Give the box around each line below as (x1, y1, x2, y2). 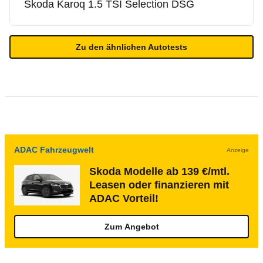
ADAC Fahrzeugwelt (14, 145, 94, 154)
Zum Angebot (104, 222, 159, 231)
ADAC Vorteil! (89, 193, 159, 204)
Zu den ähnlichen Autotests (76, 42, 187, 52)
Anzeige (227, 146, 249, 153)
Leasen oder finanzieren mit (89, 179, 229, 191)
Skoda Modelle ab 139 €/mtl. (89, 166, 230, 177)
